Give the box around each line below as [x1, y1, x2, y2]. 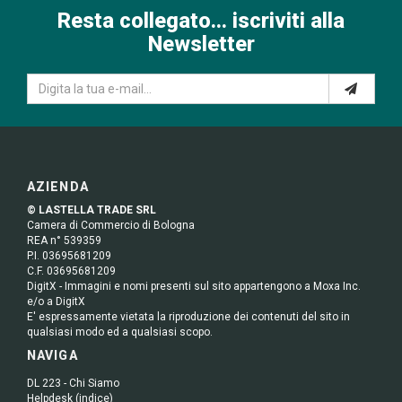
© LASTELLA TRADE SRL [27, 204, 156, 217]
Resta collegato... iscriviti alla [57, 8, 345, 34]
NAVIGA [27, 348, 78, 363]
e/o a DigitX [27, 295, 85, 309]
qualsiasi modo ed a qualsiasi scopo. [27, 326, 213, 339]
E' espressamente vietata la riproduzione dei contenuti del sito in [27, 310, 350, 324]
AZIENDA [27, 179, 89, 195]
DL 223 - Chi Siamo [27, 377, 119, 390]
